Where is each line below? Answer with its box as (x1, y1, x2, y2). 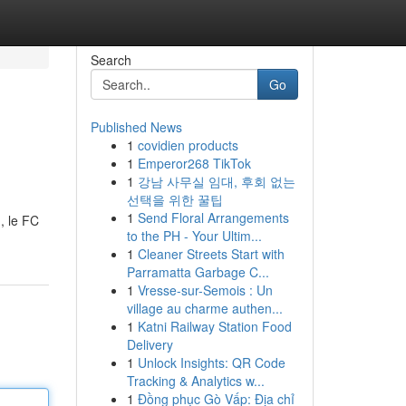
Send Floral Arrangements (137, 208, 289, 227)
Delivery (126, 335, 173, 353)
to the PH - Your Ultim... (126, 227, 262, 245)
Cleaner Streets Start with (137, 245, 285, 263)
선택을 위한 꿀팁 (126, 190, 223, 208)
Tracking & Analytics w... (126, 372, 265, 390)
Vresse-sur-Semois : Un (137, 281, 273, 299)
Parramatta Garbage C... (126, 263, 269, 281)
